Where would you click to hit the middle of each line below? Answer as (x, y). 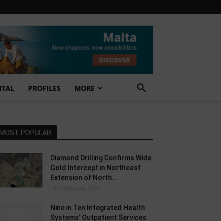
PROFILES (44, 88)
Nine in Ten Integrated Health (98, 208)
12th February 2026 (75, 188)
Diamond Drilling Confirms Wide (101, 158)
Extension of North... (84, 178)
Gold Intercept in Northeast (95, 168)
